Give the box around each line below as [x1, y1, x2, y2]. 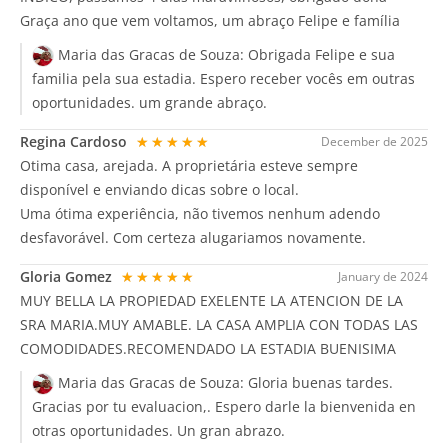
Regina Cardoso [20, 131, 131, 151]
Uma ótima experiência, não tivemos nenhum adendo [20, 203, 380, 223]
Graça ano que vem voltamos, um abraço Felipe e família [20, 10, 400, 30]
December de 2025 [321, 132, 428, 150]
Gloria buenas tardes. [248, 372, 393, 392]
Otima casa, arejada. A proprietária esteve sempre [20, 155, 358, 175]
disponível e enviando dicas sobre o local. [20, 179, 299, 199]
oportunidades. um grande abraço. [32, 92, 267, 112]
